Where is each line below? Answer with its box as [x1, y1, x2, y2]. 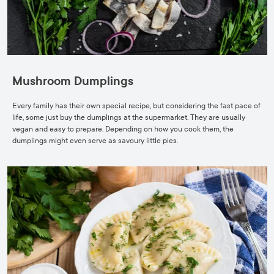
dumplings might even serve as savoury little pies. [12, 136, 178, 145]
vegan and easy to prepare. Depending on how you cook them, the [12, 125, 234, 133]
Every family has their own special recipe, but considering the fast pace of [12, 102, 261, 110]
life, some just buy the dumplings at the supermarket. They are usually [12, 113, 245, 122]
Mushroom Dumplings [12, 75, 133, 88]
